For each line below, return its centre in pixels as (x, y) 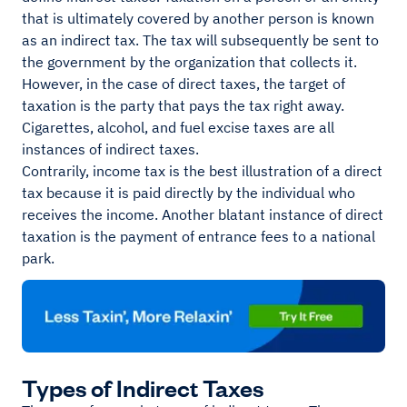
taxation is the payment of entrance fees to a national (199, 236)
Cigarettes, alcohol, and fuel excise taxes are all (178, 127)
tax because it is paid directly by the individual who (189, 193)
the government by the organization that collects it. (189, 62)
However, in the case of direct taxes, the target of (184, 84)
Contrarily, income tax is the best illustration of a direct (202, 171)
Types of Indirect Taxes (143, 387)
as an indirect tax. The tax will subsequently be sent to (200, 40)
